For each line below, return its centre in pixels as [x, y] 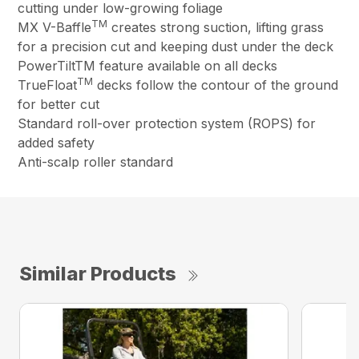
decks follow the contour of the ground [216, 85]
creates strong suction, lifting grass [216, 27]
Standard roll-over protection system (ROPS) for [167, 123]
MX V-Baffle [55, 27]
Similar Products [98, 273]
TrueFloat [48, 85]
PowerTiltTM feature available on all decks [148, 65]
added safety [56, 142]
